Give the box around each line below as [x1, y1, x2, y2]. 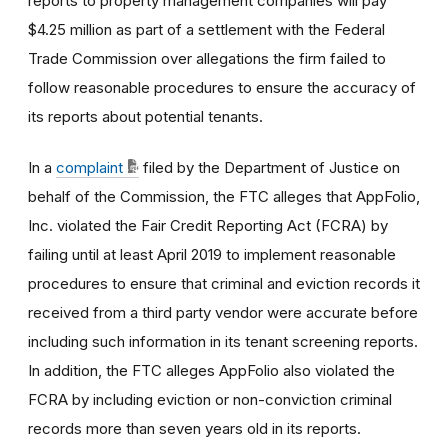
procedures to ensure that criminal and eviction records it [28, 273, 420, 293]
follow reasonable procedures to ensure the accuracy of [28, 77, 416, 97]
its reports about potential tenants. [28, 106, 263, 126]
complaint [56, 157, 123, 177]
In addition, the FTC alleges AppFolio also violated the [28, 360, 395, 380]
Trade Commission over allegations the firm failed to [28, 48, 386, 68]
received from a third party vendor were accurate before [28, 302, 418, 322]
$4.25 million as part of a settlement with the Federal [28, 19, 385, 39]
